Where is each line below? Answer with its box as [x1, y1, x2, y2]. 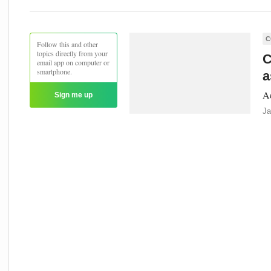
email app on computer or [37, 57, 109, 67]
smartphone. [37, 67, 72, 76]
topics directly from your [37, 48, 108, 58]
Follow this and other [37, 39, 98, 49]
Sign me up [54, 90, 93, 99]
